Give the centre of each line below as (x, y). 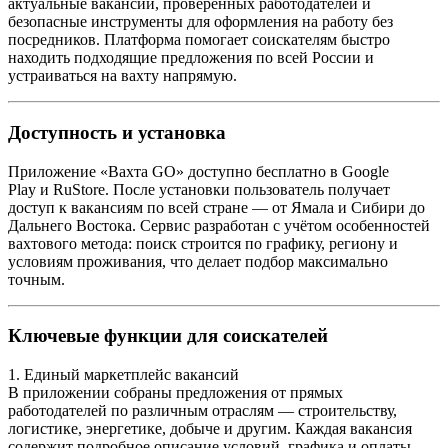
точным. (36, 279)
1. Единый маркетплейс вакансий (123, 375)
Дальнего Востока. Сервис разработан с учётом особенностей (219, 225)
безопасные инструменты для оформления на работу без (200, 22)
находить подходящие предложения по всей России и (191, 58)
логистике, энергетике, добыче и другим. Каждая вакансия (210, 429)
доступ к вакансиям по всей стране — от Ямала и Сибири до (216, 207)
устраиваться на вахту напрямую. (122, 76)
